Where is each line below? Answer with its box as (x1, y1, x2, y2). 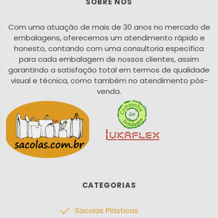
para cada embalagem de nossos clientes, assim (19, 54, 199, 64)
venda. (97, 86, 121, 96)
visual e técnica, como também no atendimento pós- (10, 75, 208, 86)
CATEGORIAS (82, 180, 136, 191)
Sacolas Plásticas (75, 205, 138, 216)
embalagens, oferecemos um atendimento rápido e (13, 32, 205, 43)
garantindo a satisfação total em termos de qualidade (8, 64, 210, 75)
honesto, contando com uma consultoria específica (14, 43, 204, 54)
